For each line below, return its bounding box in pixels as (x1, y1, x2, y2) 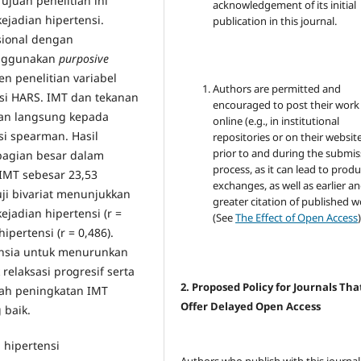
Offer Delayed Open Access (180, 299, 322, 314)
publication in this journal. (213, 14, 338, 29)
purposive (56, 51, 109, 67)
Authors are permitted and (213, 81, 342, 97)
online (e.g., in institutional (213, 114, 340, 129)
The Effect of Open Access (235, 210, 359, 226)
